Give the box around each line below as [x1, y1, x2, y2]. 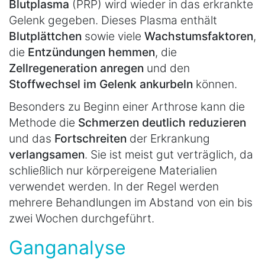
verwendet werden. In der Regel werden [9, 179, 219, 193]
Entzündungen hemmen [28, 44, 155, 59]
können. [193, 76, 237, 91]
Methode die [9, 115, 78, 130]
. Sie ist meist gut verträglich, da [85, 147, 253, 161]
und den [144, 60, 190, 75]
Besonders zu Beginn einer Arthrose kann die [9, 99, 245, 114]
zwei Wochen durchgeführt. [9, 211, 154, 225]
